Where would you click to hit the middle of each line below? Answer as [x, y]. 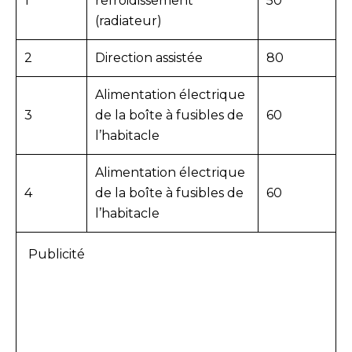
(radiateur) [128, 21]
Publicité [57, 255]
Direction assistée [149, 58]
